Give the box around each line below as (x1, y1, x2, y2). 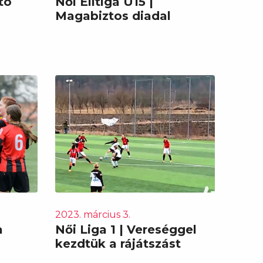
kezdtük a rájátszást (55, 236, 181, 251)
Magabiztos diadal (55, 8, 171, 23)
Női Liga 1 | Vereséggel (55, 222, 197, 237)
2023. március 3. (55, 208, 130, 220)
